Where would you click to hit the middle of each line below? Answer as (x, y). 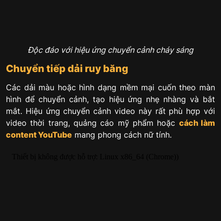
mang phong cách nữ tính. (122, 134)
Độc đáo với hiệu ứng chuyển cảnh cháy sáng (110, 50)
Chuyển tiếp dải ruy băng (67, 68)
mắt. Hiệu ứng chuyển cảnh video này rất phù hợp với (110, 111)
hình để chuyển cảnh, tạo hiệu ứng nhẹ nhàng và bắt (110, 99)
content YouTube (39, 134)
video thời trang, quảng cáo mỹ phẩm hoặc (92, 123)
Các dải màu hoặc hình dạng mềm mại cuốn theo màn (110, 87)
